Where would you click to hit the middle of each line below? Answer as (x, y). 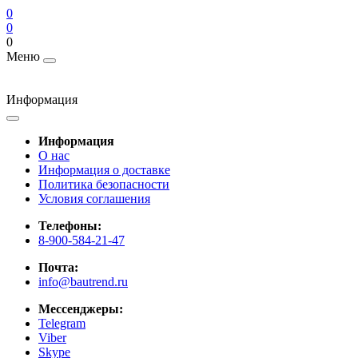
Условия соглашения (94, 199)
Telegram (62, 323)
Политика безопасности (104, 184)
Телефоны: (70, 226)
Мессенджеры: (81, 309)
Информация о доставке (104, 170)
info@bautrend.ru (83, 282)
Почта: (58, 267)
